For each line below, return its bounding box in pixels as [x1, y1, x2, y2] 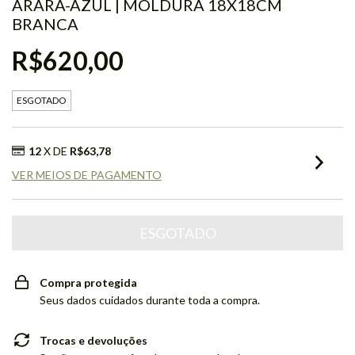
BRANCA [12, 14, 78, 33]
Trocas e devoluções [40, 334, 147, 347]
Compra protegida [40, 276, 137, 289]
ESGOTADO [17, 94, 67, 106]
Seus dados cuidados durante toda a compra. [40, 293, 260, 307]
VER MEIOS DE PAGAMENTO [12, 168, 162, 181]
